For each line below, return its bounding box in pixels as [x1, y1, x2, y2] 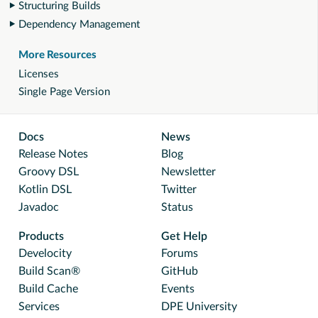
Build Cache [18, 283, 78, 295]
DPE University [161, 301, 237, 312]
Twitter [161, 184, 197, 195]
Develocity [18, 248, 72, 259]
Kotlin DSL [18, 184, 72, 195]
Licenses [18, 68, 59, 79]
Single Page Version [18, 87, 110, 97]
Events [161, 283, 194, 295]
